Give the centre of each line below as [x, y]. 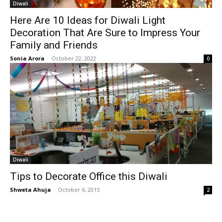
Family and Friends [54, 45]
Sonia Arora [27, 58]
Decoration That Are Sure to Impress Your [105, 33]
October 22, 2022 [74, 58]
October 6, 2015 [79, 190]
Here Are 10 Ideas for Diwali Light [88, 20]
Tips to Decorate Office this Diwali [89, 176]
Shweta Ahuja [30, 190]
